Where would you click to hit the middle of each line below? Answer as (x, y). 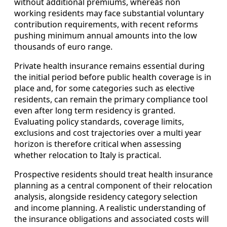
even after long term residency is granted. (95, 110)
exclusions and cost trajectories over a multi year (108, 133)
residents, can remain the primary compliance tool (111, 99)
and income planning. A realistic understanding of (110, 207)
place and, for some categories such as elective (104, 88)
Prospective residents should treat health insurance (113, 174)
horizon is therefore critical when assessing (98, 144)
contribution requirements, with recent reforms (106, 24)
